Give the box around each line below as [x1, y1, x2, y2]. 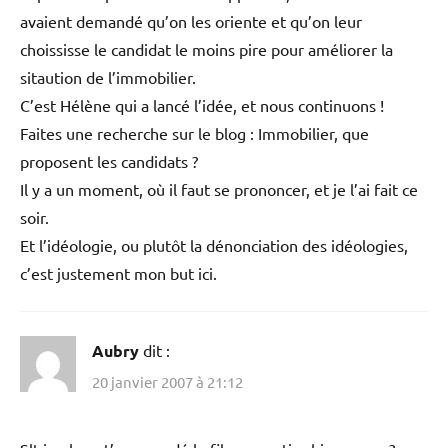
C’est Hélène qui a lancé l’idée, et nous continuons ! [20, 94, 384, 115]
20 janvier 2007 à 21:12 [92, 372, 243, 392]
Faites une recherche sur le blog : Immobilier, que [20, 122, 369, 143]
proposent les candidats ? [20, 150, 198, 171]
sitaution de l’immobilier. [20, 66, 196, 87]
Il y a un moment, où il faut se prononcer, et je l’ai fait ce [20, 178, 418, 199]
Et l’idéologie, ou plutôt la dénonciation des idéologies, [20, 234, 408, 255]
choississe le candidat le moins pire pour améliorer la [20, 38, 393, 59]
